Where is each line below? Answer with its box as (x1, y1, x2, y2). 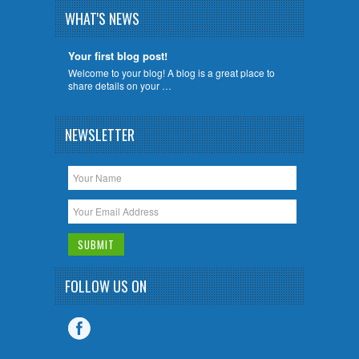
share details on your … (67, 78, 171, 92)
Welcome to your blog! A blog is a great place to (67, 65, 275, 79)
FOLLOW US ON (65, 276, 147, 297)
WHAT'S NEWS (65, 8, 139, 30)
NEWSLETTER (65, 124, 135, 146)
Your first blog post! (67, 47, 167, 63)
